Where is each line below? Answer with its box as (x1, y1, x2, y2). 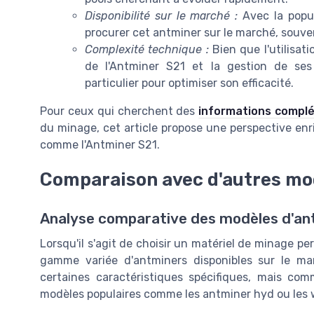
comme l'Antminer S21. (40, 137, 160, 151)
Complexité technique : (85, 42, 209, 56)
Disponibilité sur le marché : (85, 8, 238, 22)
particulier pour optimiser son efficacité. (85, 76, 294, 90)
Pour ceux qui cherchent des (40, 104, 199, 118)
